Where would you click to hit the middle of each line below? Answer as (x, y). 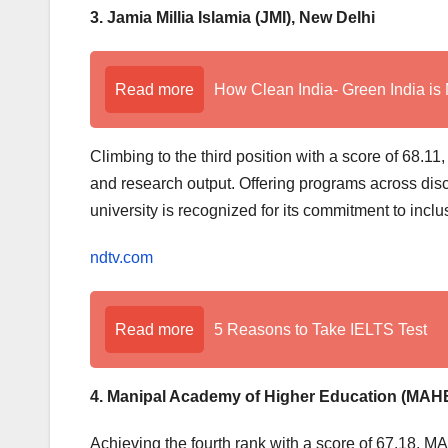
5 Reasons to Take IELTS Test (320, 330)
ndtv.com (121, 258)
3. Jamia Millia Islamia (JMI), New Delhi (232, 18)
